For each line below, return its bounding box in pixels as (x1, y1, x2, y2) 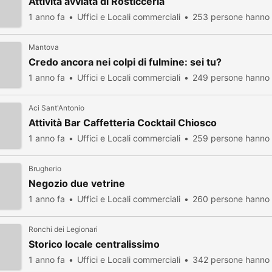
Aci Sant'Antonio (29, 103, 84, 112)
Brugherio (29, 164, 61, 173)
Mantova (29, 42, 59, 52)
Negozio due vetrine (29, 177, 125, 189)
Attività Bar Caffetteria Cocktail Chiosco (29, 117, 217, 129)
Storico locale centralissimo (29, 238, 160, 250)
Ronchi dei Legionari (29, 225, 98, 234)
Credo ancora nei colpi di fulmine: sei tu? (29, 56, 222, 68)
